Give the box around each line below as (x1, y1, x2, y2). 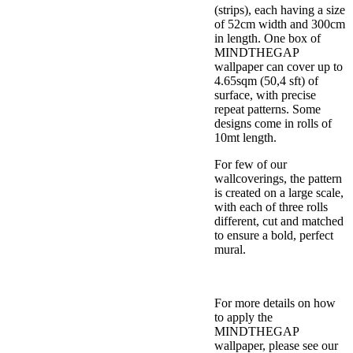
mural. (214, 243, 246, 257)
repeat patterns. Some (214, 102, 321, 117)
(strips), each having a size (214, 3, 345, 17)
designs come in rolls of (214, 117, 332, 131)
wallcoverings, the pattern (214, 172, 342, 186)
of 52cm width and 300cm (214, 17, 345, 32)
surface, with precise (214, 88, 316, 102)
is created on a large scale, (214, 186, 344, 200)
